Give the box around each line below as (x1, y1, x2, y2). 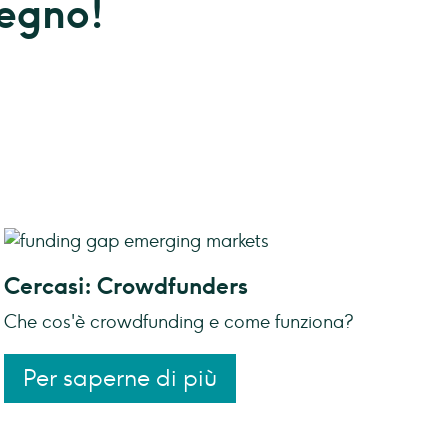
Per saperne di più (23, 364, 217, 392)
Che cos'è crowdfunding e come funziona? (4, 311, 354, 334)
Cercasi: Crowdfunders (4, 273, 248, 301)
